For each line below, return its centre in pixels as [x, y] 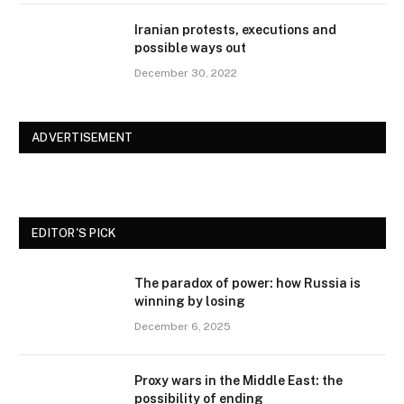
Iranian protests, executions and [235, 30]
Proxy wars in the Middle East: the [239, 381]
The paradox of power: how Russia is [248, 284]
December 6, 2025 [183, 327]
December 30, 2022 [186, 73]
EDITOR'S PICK [74, 234]
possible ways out [190, 48]
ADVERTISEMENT [83, 138]
